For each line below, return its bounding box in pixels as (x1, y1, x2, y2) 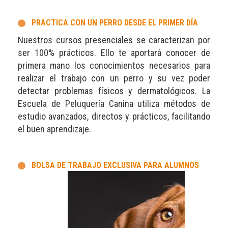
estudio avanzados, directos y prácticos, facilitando (18, 110, 210, 122)
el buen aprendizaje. (18, 123, 93, 134)
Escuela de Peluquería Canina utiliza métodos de (18, 98, 210, 109)
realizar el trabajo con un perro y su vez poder (18, 72, 210, 83)
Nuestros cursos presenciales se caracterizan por (18, 34, 210, 45)
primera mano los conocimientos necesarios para (18, 60, 210, 71)
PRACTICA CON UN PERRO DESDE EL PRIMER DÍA (32, 17, 198, 27)
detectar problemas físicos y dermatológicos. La (18, 85, 210, 96)
